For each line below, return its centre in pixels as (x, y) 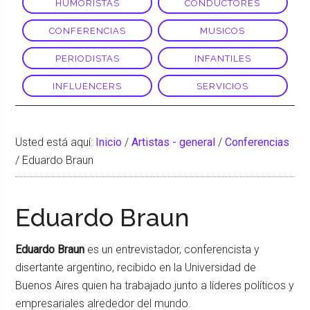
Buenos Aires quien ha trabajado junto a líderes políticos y (155, 285)
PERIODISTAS (87, 58)
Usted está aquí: (56, 142)
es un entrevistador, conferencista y (172, 249)
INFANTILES (222, 58)
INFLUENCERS (88, 86)
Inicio (109, 142)
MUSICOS (223, 30)
